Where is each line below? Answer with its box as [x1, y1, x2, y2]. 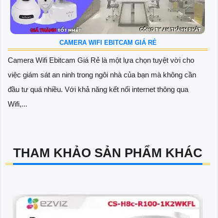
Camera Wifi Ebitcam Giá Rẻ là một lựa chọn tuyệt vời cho [8, 56, 194, 64]
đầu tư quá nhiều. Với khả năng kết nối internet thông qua [8, 85, 188, 93]
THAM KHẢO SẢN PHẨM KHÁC [13, 145, 202, 160]
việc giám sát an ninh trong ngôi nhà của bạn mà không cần [8, 71, 196, 79]
